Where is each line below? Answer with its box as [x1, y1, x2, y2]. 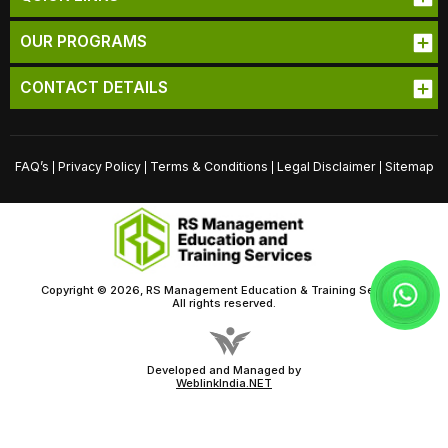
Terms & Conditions [149, 159, 268, 175]
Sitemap [384, 159, 434, 175]
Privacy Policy [57, 159, 141, 175]
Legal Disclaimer [276, 159, 376, 175]
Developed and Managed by [147, 362, 301, 377]
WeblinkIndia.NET [176, 375, 272, 390]
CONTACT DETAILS [20, 78, 168, 98]
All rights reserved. [172, 295, 276, 310]
